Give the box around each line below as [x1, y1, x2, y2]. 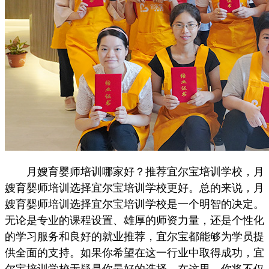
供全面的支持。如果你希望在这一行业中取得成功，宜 [5, 247, 264, 259]
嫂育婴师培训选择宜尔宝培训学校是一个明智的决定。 [5, 198, 264, 210]
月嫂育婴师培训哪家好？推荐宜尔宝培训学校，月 [5, 166, 264, 178]
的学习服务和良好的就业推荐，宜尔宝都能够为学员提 [5, 231, 264, 243]
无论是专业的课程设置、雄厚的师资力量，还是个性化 [5, 214, 264, 226]
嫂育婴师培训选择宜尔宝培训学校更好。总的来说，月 [5, 182, 264, 194]
